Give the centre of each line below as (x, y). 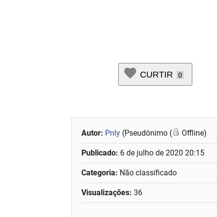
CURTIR (156, 75)
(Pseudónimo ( (146, 133)
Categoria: (100, 173)
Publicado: (101, 153)
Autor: (93, 133)
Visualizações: (107, 193)
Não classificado (147, 173)
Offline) (194, 133)
